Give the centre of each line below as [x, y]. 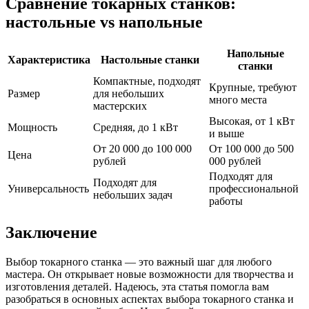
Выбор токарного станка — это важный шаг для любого [139, 261]
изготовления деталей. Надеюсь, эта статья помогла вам [137, 286]
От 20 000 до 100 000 [142, 148]
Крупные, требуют [253, 87]
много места [238, 99]
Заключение [51, 232]
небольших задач [133, 195]
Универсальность [48, 188]
